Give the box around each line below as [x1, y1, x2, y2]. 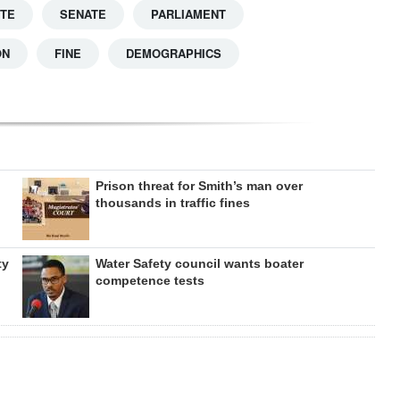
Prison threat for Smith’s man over [95, 179, 303, 194]
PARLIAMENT [151, 5, 226, 23]
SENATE [60, 5, 106, 23]
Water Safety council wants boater [95, 256, 304, 271]
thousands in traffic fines [95, 196, 250, 211]
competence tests [95, 273, 204, 288]
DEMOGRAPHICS [126, 45, 221, 62]
